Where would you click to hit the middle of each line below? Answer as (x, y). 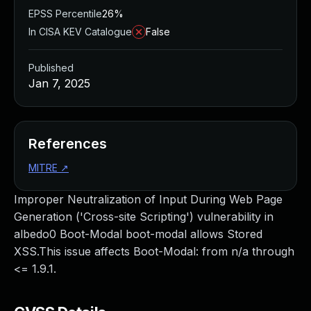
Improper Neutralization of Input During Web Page (148, 199)
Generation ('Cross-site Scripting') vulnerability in (144, 217)
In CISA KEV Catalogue (80, 32)
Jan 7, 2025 (59, 83)
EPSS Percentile (65, 14)
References (68, 144)
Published (51, 68)
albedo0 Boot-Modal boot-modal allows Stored (138, 234)
